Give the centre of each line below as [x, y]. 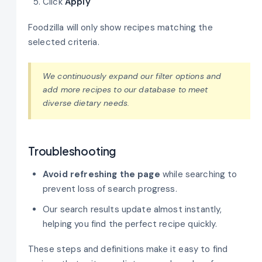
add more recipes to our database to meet [125, 90]
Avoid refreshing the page [101, 174]
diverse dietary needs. [86, 103]
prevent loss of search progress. [110, 189]
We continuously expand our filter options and [132, 76]
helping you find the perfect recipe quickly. [130, 224]
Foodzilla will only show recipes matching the [120, 27]
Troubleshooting [72, 151]
